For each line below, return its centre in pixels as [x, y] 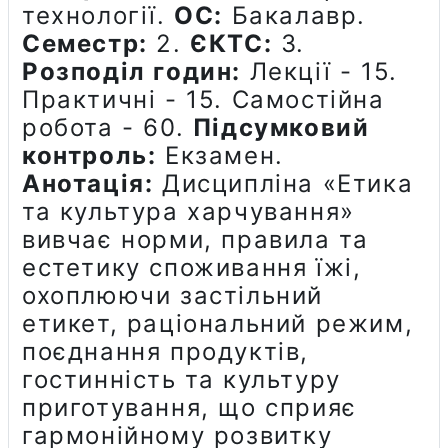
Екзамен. [220, 155]
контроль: [89, 155]
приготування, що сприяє [189, 407]
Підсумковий [281, 127]
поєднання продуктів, [166, 351]
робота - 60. [107, 127]
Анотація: [88, 183]
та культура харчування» [188, 211]
